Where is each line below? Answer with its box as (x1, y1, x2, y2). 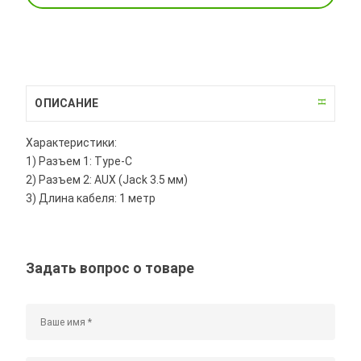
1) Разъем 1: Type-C (26, 154, 133, 168)
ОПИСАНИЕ (35, 96, 99, 110)
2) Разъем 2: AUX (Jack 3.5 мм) (26, 172, 189, 186)
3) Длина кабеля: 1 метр (26, 191, 156, 205)
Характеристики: (26, 135, 118, 149)
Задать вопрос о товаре (26, 259, 195, 276)
